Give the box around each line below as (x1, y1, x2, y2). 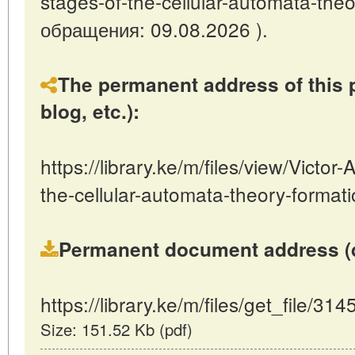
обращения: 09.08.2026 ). (40, 15, 268, 43)
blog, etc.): (40, 97, 139, 124)
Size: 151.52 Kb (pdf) (40, 318, 193, 341)
